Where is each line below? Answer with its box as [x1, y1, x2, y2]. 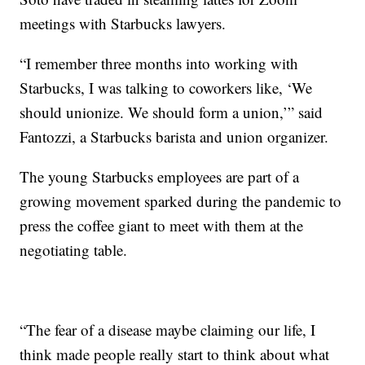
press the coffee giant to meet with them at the [20, 214, 304, 235]
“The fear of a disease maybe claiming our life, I [20, 319, 316, 340]
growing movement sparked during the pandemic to [20, 190, 342, 211]
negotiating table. [20, 239, 128, 260]
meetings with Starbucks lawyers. [20, 12, 226, 33]
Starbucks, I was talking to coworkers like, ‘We [20, 77, 313, 98]
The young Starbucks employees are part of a [20, 165, 300, 187]
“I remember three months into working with [20, 52, 299, 73]
